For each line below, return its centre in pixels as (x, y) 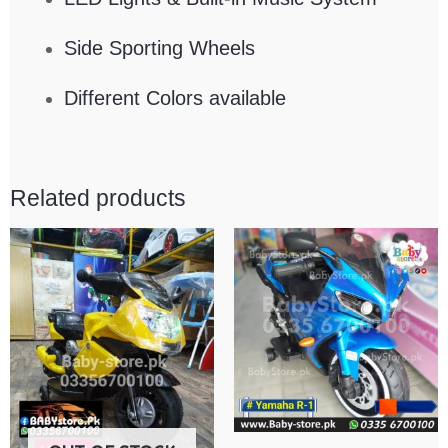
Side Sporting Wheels (159, 48)
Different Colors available (174, 98)
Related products (97, 199)
